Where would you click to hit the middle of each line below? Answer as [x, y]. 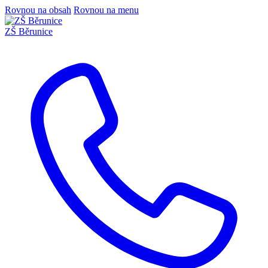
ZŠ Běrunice [29, 31]
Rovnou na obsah [38, 10]
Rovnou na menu [106, 10]
